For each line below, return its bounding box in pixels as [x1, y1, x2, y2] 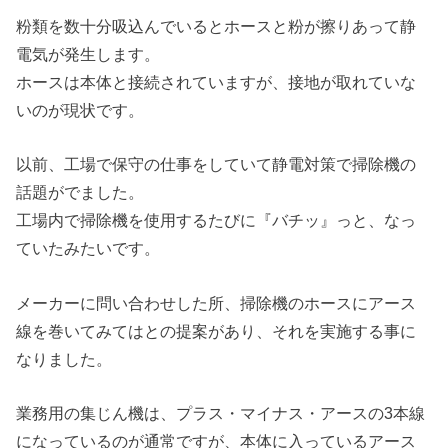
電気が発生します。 [16, 44, 161, 63]
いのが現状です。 [16, 100, 145, 119]
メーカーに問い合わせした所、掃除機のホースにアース [16, 293, 417, 312]
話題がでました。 [16, 183, 145, 202]
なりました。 [16, 349, 113, 368]
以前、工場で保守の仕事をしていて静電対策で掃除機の [16, 155, 417, 174]
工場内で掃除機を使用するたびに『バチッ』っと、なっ [16, 211, 417, 230]
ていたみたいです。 [16, 239, 161, 258]
